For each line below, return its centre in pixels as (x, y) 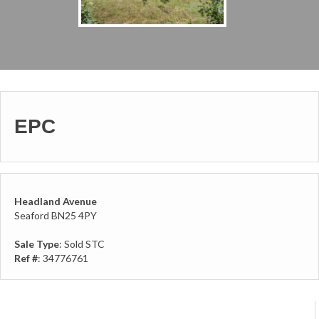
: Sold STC (82, 244)
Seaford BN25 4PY (56, 216)
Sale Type (37, 244)
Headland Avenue (56, 202)
